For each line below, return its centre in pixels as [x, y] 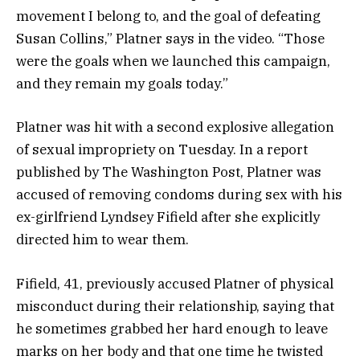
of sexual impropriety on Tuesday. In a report [162, 150]
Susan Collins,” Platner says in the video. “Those [170, 39]
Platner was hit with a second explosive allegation [175, 127]
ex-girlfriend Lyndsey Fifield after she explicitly [168, 217]
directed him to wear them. [102, 240]
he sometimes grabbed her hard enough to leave [172, 328]
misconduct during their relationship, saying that [175, 306]
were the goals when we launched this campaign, [173, 61]
